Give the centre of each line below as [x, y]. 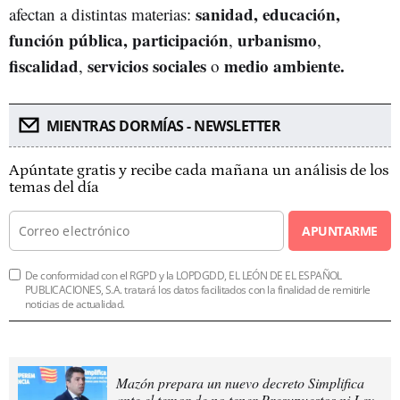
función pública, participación [119, 39]
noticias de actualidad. [75, 304]
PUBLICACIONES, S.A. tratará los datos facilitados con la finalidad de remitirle [198, 289]
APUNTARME [340, 230]
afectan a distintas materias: [102, 13]
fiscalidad [44, 65]
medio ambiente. [284, 65]
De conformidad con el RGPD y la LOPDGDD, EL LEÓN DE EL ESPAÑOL [183, 275]
